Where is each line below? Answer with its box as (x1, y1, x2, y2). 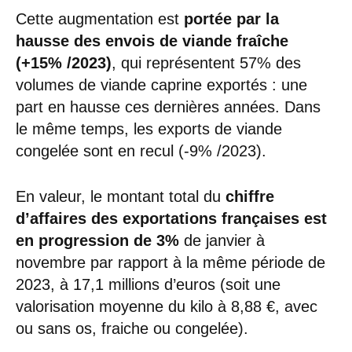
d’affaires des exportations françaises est (16, 210, 327, 228)
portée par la (184, 10, 279, 28)
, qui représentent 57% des (112, 54, 301, 72)
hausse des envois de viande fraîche (16, 32, 288, 50)
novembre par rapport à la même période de (16, 254, 325, 272)
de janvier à (179, 232, 265, 250)
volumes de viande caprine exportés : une (16, 76, 307, 94)
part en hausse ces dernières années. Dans (16, 98, 321, 116)
